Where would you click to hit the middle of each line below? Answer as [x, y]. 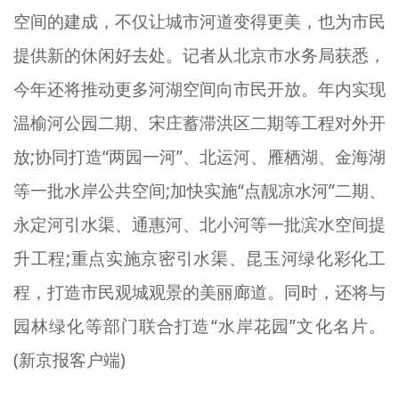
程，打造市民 [64, 293]
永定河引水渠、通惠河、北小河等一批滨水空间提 [199, 225]
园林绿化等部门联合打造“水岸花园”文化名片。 [199, 326]
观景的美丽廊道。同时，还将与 [267, 293]
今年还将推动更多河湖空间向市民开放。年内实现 [199, 90]
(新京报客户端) [69, 360]
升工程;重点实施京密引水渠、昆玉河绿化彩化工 [199, 259]
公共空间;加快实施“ [171, 191]
